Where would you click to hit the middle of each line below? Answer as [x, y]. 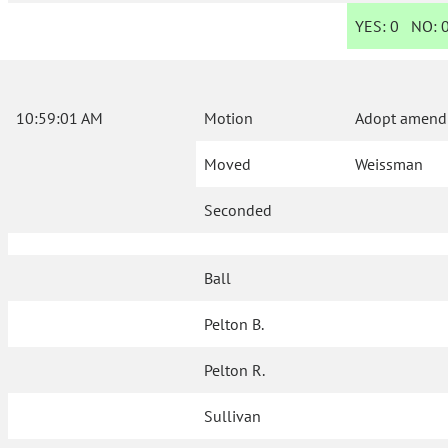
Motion [228, 118]
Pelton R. [235, 370]
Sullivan [233, 416]
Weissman [389, 164]
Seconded [238, 210]
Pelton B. [234, 324]
